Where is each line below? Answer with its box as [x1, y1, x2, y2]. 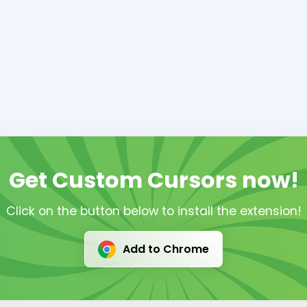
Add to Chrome [122, 241, 209, 257]
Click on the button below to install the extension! [5, 203, 302, 220]
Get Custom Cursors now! [8, 164, 299, 196]
